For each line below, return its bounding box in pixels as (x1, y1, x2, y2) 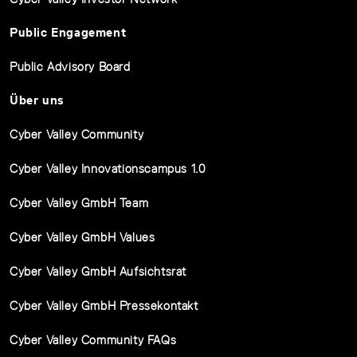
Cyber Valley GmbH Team (10, 196, 149, 210)
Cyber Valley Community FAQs (10, 333, 177, 347)
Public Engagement (10, 25, 127, 40)
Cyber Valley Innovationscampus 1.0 (10, 162, 206, 176)
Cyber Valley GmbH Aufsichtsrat (10, 265, 186, 279)
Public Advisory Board (10, 60, 131, 74)
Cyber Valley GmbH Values (10, 230, 155, 245)
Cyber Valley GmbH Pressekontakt (10, 299, 198, 313)
